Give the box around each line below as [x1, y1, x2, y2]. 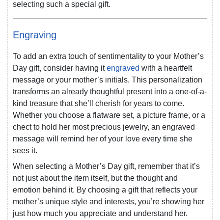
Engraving [13, 29, 56, 41]
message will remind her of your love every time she [13, 135, 192, 143]
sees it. [13, 146, 37, 155]
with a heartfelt [141, 64, 192, 73]
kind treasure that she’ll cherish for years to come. [13, 99, 184, 108]
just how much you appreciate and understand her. [13, 209, 188, 218]
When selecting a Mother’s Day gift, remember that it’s [13, 162, 200, 171]
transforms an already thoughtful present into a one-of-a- [13, 87, 207, 96]
